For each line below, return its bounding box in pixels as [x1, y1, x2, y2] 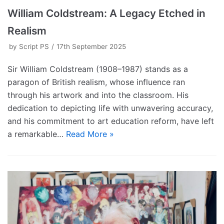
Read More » [66, 129, 114, 139]
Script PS [19, 42, 49, 51]
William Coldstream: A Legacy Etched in [7, 7, 205, 20]
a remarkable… [7, 129, 66, 139]
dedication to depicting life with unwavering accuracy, [7, 103, 213, 113]
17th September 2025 [56, 42, 126, 51]
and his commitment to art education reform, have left [7, 116, 214, 126]
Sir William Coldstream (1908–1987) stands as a [7, 64, 188, 74]
